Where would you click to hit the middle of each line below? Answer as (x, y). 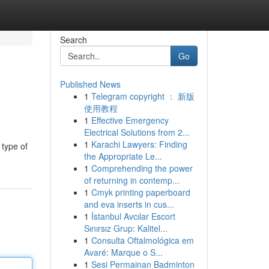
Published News (90, 84)
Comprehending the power (142, 168)
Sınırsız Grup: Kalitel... (125, 228)
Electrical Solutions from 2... (137, 132)
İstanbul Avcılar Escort (133, 216)
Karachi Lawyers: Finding (139, 144)
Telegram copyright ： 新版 (143, 96)
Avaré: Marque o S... (123, 252)
